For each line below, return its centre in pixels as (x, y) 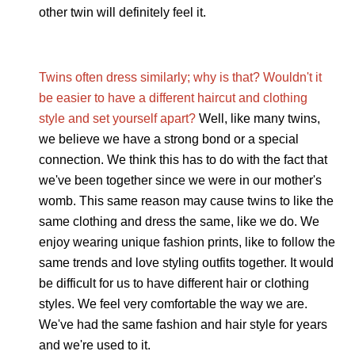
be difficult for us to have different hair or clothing (174, 284)
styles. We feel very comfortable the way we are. (173, 304)
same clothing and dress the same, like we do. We (179, 222)
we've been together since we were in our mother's (180, 181)
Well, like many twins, (259, 119)
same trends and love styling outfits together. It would (186, 263)
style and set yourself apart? (117, 119)
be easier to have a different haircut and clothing (173, 98)
